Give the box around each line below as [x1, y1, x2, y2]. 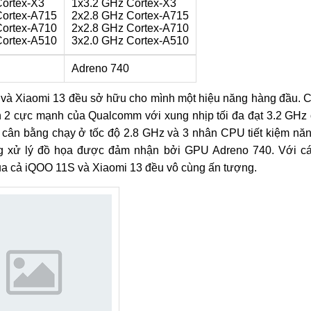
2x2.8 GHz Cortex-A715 [71, 10, 189, 22]
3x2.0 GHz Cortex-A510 [71, 35, 189, 47]
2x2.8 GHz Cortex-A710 [71, 22, 189, 34]
